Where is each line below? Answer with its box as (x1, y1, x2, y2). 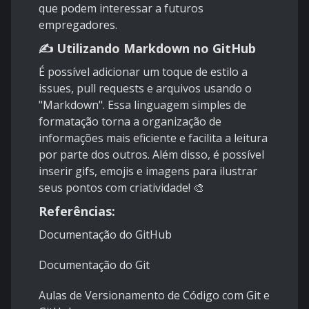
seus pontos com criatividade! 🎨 (39, 180, 204, 196)
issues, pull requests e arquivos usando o (39, 81, 252, 97)
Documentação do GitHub (39, 227, 172, 243)
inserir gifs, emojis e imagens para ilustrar (39, 163, 257, 179)
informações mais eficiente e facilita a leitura (39, 130, 268, 146)
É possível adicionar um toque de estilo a (39, 64, 248, 80)
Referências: (39, 203, 115, 220)
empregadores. (39, 17, 117, 33)
